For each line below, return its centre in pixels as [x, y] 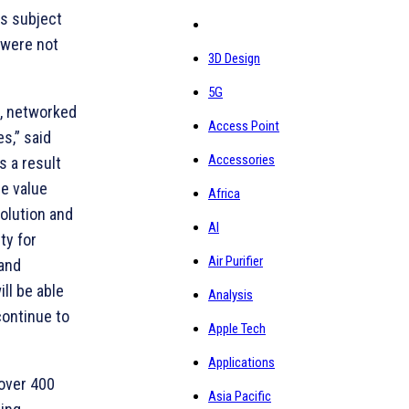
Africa [224, 194]
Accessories [241, 160]
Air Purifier [236, 261]
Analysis [231, 295]
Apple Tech [237, 329]
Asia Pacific [240, 396]
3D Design [234, 58]
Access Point [244, 126]
